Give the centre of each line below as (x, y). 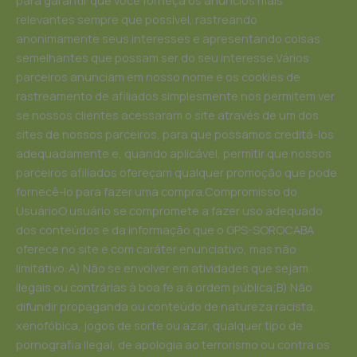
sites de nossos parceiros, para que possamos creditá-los (175, 134)
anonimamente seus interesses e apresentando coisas (168, 39)
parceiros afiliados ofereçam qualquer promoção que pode (177, 173)
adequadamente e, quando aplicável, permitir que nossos (174, 153)
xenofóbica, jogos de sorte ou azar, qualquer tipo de (159, 326)
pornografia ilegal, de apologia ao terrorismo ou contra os (173, 345)
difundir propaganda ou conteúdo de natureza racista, (166, 306)
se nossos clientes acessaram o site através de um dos (167, 115)
